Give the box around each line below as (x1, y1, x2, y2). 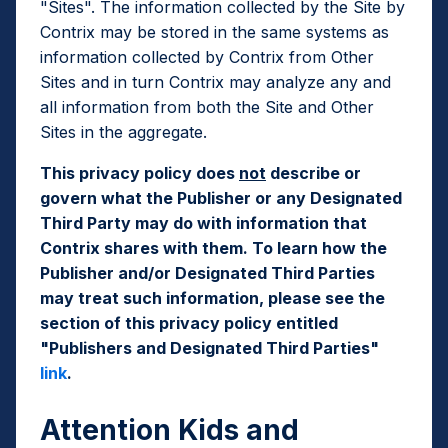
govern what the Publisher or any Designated (40, 188, 402, 208)
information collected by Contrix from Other (40, 47, 374, 67)
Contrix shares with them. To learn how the (40, 238, 387, 258)
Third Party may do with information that (40, 213, 367, 233)
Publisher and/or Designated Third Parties (40, 263, 375, 283)
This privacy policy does (40, 163, 239, 183)
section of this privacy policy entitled (40, 313, 338, 333)
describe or (266, 163, 361, 183)
